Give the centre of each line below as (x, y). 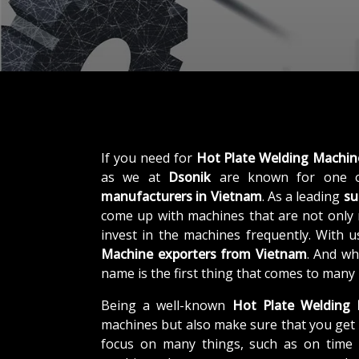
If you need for (149, 157)
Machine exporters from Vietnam (204, 254)
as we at (135, 177)
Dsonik (190, 177)
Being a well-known (167, 305)
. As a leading (303, 196)
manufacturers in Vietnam (182, 196)
